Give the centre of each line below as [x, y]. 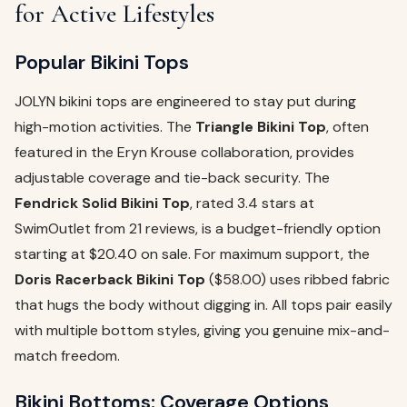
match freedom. [67, 356]
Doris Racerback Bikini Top [110, 280]
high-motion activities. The [105, 127]
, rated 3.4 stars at [252, 203]
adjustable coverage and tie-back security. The [172, 178]
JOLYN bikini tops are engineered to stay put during [185, 102]
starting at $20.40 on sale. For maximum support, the [192, 254]
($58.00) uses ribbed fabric [298, 280]
